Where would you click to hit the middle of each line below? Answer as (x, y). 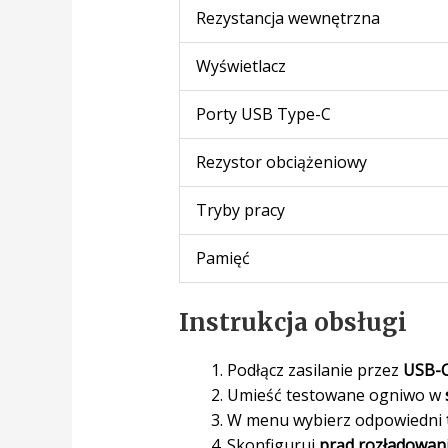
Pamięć (222, 257)
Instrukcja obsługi (292, 322)
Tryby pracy (240, 209)
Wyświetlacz (240, 65)
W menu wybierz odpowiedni (336, 419)
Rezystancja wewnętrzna (287, 17)
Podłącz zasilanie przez (314, 369)
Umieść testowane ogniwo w (335, 394)
